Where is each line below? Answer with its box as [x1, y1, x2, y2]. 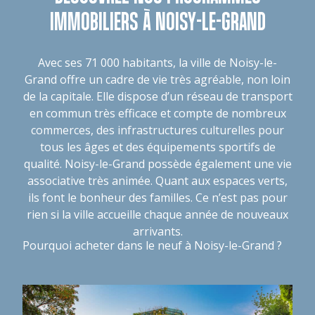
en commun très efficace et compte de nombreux [29, 105, 286, 121]
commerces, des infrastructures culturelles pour [31, 122, 284, 138]
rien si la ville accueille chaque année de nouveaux [27, 207, 288, 222]
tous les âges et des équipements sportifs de [39, 139, 276, 155]
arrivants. [132, 224, 183, 239]
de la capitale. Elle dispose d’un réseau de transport [22, 89, 292, 104]
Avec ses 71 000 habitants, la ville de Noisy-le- [38, 55, 277, 70]
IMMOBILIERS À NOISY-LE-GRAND [49, 8, 266, 34]
